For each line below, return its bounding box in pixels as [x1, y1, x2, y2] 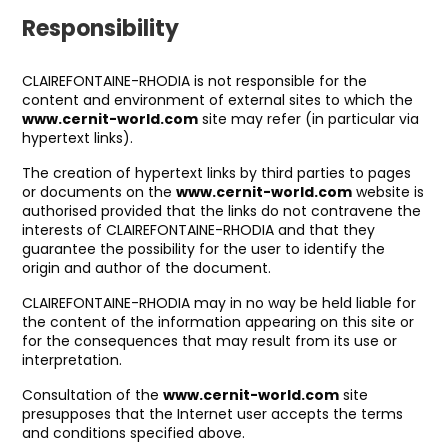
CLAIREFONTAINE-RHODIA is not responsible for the [22, 71, 367, 91]
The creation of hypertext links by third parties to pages [22, 163, 411, 183]
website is [352, 182, 424, 202]
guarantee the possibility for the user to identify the [22, 239, 385, 259]
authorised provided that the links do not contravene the [22, 201, 421, 221]
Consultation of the [22, 385, 163, 405]
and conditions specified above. [22, 423, 245, 443]
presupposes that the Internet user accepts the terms [22, 404, 403, 424]
